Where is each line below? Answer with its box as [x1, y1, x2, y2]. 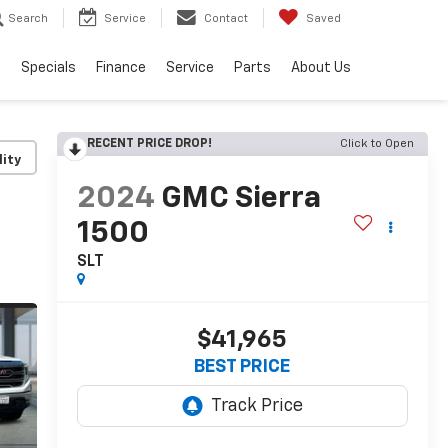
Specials [21, 61, 76, 76]
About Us [291, 61, 351, 76]
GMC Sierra [160, 184, 321, 215]
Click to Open [340, 138, 414, 150]
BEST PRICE [194, 358, 291, 377]
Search [8, 13, 48, 25]
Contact [204, 13, 248, 25]
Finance [96, 61, 146, 76]
